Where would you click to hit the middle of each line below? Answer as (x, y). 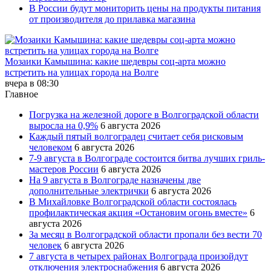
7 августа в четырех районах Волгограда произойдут (139, 256)
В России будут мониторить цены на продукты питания (145, 8)
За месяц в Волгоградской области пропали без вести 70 (145, 234)
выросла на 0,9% (64, 125)
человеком (51, 147)
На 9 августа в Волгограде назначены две (115, 180)
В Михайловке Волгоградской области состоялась (133, 201)
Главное (21, 94)
